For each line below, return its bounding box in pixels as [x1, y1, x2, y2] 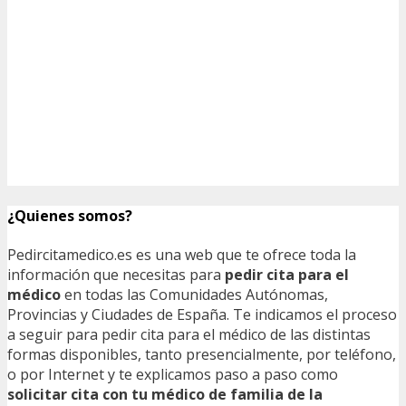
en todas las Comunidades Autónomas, [61, 284, 328, 304]
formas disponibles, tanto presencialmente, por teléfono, [7, 343, 396, 364]
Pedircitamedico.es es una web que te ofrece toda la [7, 244, 356, 265]
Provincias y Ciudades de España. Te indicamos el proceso [7, 304, 397, 324]
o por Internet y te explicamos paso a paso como [7, 363, 338, 384]
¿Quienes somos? [7, 205, 132, 226]
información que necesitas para [7, 264, 225, 285]
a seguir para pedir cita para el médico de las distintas [7, 324, 371, 344]
